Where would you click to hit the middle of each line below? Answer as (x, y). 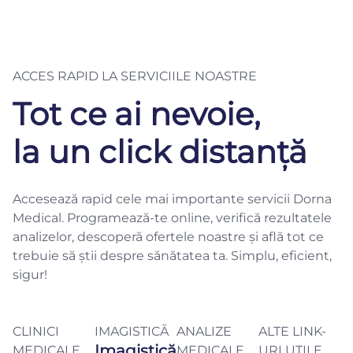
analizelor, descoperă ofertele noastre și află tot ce (168, 237)
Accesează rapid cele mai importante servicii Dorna (172, 199)
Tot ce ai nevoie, (136, 114)
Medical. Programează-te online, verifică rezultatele (172, 218)
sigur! (30, 275)
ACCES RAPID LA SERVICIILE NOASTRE (135, 76)
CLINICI (36, 332)
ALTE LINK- (292, 332)
